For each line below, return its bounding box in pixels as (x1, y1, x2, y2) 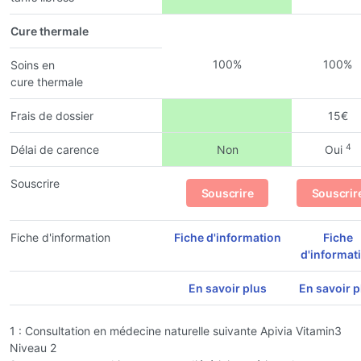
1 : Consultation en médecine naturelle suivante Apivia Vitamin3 (10, 323, 342, 338)
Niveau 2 (10, 340, 56, 355)
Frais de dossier (10, 108, 93, 122)
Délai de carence (10, 142, 99, 156)
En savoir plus (188, 280, 267, 295)
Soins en (10, 57, 55, 72)
